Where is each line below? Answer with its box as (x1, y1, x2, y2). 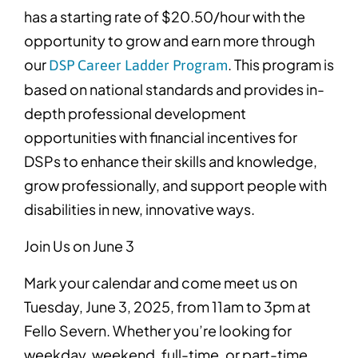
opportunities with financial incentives (24, 128, 276, 147)
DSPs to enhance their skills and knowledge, (24, 152, 317, 171)
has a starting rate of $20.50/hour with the (24, 7, 305, 26)
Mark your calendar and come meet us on (24, 273, 297, 292)
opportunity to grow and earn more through (24, 31, 315, 50)
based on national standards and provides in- (24, 80, 324, 99)
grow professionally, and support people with (24, 176, 327, 195)
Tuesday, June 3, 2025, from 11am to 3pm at (24, 297, 311, 316)
